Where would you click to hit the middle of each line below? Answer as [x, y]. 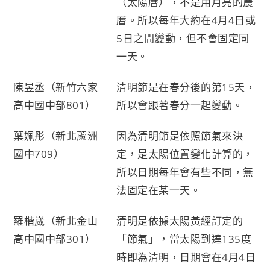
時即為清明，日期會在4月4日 [186, 257]
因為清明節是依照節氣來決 [180, 136]
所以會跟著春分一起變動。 [180, 105]
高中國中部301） [55, 239]
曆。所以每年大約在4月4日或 [186, 20]
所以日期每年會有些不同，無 [185, 172]
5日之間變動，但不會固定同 [183, 38]
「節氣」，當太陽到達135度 [184, 239]
